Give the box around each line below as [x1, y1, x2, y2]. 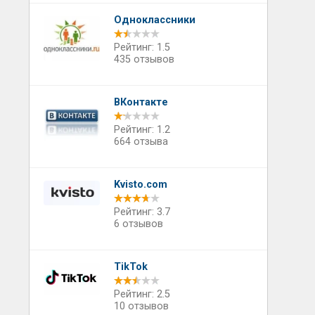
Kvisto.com [113, 179, 167, 191]
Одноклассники [113, 14, 195, 26]
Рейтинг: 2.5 [113, 288, 170, 300]
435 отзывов [113, 53, 174, 65]
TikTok [113, 261, 148, 273]
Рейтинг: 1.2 [113, 124, 170, 136]
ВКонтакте [113, 96, 168, 108]
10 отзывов [113, 300, 169, 312]
